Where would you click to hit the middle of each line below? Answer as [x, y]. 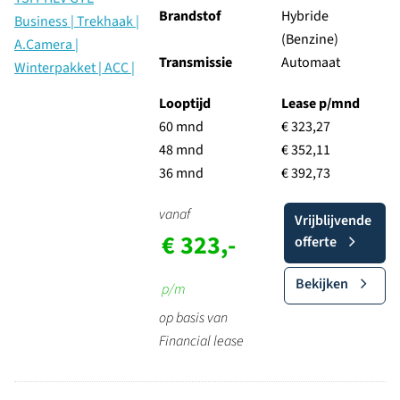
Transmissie [195, 62]
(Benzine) [309, 39]
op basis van [193, 318]
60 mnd [181, 127]
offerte [315, 242]
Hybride [304, 16]
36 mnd [181, 173]
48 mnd [181, 150]
